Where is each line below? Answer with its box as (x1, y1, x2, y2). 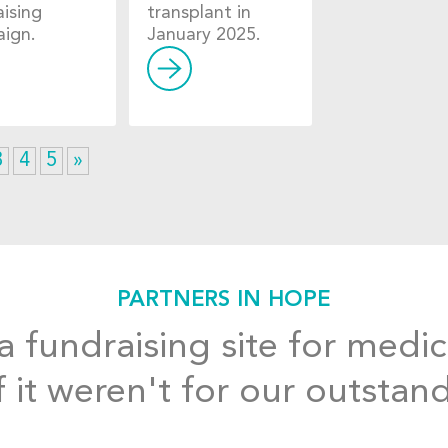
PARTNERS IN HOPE (117, 289, 331, 312)
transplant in (146, 4, 251, 23)
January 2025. (146, 26, 261, 45)
